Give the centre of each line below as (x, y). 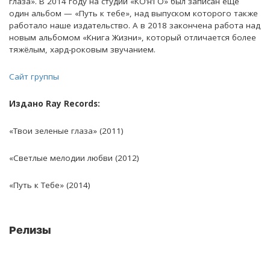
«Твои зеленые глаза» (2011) (66, 131)
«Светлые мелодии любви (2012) (74, 158)
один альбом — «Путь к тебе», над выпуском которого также (133, 14)
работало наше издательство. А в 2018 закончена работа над (135, 26)
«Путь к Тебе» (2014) (50, 185)
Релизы (30, 230)
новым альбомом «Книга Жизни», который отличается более (133, 38)
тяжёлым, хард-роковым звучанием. (82, 50)
